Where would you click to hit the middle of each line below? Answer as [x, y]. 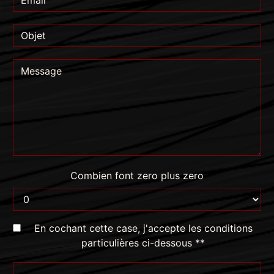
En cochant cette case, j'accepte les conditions [143, 228]
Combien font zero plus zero [137, 176]
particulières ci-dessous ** [143, 243]
